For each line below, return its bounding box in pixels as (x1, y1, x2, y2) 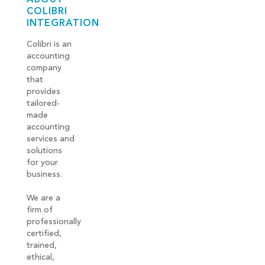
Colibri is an (27, 40, 72, 49)
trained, (27, 241, 57, 250)
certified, (27, 229, 62, 238)
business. (27, 170, 62, 179)
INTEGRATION (27, 18, 99, 28)
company (27, 63, 62, 72)
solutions (27, 146, 62, 155)
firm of (27, 205, 53, 214)
